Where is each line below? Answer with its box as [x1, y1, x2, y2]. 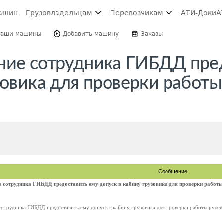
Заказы [141, 30, 163, 37]
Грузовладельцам [26, 9, 92, 17]
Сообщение [158, 168, 187, 174]
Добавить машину [63, 30, 119, 37]
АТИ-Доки [181, 9, 216, 17]
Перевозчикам [110, 9, 163, 17]
